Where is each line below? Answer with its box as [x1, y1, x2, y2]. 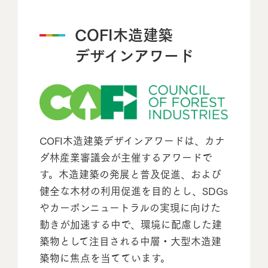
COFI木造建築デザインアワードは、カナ [39, 132, 225, 148]
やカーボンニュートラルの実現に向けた [39, 199, 221, 215]
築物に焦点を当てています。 [39, 249, 170, 266]
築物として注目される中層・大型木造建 [39, 233, 221, 249]
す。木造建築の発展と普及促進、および [39, 166, 221, 182]
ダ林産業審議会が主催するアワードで [39, 149, 212, 165]
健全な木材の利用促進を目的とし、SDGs [39, 182, 228, 199]
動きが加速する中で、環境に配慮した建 [39, 216, 222, 232]
